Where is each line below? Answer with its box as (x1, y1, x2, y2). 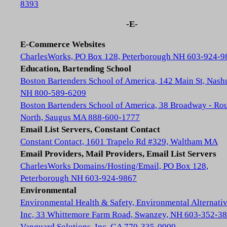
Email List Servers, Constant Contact (20, 125, 160, 134)
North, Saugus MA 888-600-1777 (20, 112, 140, 122)
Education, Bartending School (20, 64, 131, 73)
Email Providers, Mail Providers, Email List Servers (20, 149, 216, 159)
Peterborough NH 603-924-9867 (20, 173, 137, 183)
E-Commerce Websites (20, 40, 105, 49)
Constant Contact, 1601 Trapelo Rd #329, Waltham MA (20, 137, 218, 146)
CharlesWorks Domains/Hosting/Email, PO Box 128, (20, 161, 208, 171)
